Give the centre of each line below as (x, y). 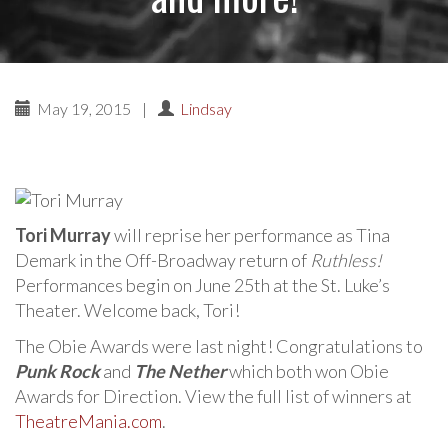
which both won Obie (307, 371)
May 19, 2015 (82, 108)
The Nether (180, 371)
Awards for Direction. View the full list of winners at (213, 396)
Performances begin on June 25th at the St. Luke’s (202, 285)
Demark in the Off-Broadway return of (162, 260)
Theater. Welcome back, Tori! (127, 310)
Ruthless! (346, 260)
